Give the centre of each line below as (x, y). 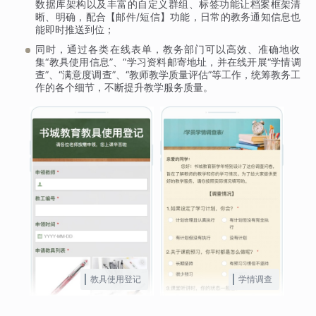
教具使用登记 (116, 279)
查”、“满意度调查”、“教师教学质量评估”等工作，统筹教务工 (168, 75)
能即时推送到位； (75, 30)
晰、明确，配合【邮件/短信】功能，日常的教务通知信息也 (168, 17)
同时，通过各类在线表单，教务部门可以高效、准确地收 (168, 49)
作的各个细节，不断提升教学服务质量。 (124, 87)
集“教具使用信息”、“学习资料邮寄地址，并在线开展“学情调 (168, 62)
